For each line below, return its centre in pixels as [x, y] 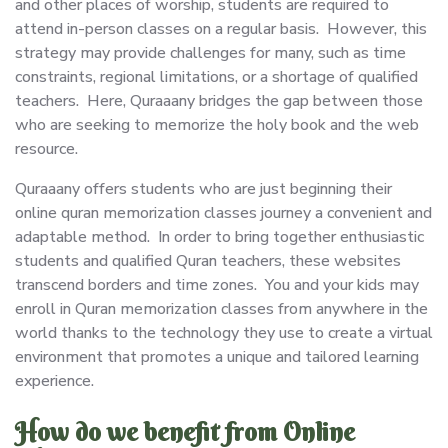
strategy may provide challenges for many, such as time [210, 52]
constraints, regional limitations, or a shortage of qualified [216, 76]
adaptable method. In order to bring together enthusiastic [219, 236]
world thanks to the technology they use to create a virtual [224, 332]
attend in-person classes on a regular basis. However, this [221, 28]
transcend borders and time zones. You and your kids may [217, 284]
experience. [54, 380]
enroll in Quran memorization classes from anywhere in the [221, 308]
